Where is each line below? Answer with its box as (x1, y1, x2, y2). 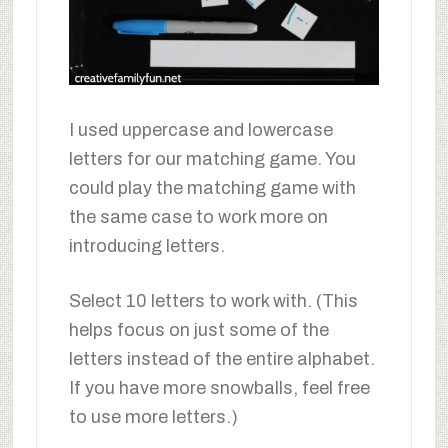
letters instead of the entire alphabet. (68, 349, 375, 370)
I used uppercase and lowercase (68, 120, 333, 141)
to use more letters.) (68, 407, 238, 428)
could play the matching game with (68, 178, 356, 199)
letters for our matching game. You (68, 149, 356, 170)
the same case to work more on (68, 207, 328, 228)
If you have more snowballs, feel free (68, 378, 370, 399)
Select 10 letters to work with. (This (68, 291, 358, 312)
